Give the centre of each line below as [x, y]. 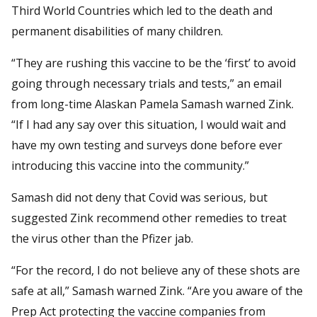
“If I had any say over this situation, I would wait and [149, 124]
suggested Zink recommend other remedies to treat [149, 218]
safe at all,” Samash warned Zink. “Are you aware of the [157, 290]
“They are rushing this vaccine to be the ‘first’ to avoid [154, 63]
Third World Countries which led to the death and [142, 10]
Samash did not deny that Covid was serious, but [139, 197]
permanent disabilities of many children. [117, 31]
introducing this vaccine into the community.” [130, 165]
